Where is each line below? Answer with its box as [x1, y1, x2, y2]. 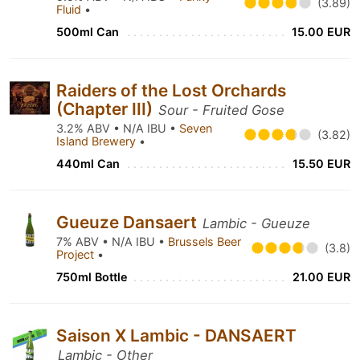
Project [56, 247, 97, 261]
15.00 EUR [292, 25, 350, 39]
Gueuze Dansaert [56, 212, 201, 232]
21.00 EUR [292, 270, 350, 284]
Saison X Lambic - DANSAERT [56, 325, 297, 346]
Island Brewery [56, 134, 139, 148]
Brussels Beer [168, 235, 241, 248]
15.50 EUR [292, 157, 350, 170]
